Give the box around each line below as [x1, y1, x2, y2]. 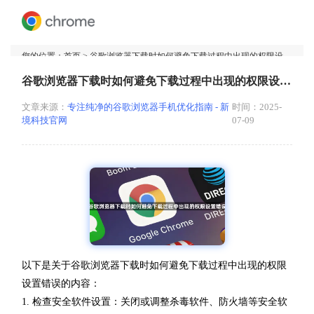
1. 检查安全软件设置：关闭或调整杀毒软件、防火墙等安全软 [22, 296, 287, 307]
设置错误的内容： [22, 278, 100, 289]
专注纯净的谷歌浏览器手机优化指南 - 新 [67, 102, 229, 113]
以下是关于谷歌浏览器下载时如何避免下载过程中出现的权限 [22, 259, 287, 271]
